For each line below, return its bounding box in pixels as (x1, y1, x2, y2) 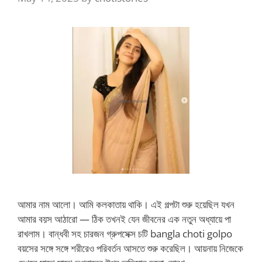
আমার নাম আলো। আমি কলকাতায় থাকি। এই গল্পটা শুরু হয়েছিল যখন (18, 197, 235, 211)
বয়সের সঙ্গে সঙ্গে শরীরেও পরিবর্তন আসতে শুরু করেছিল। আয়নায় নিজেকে (18, 241, 243, 255)
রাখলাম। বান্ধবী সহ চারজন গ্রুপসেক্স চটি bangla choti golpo (18, 226, 232, 240)
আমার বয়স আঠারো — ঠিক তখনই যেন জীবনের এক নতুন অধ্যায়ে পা (18, 212, 231, 226)
